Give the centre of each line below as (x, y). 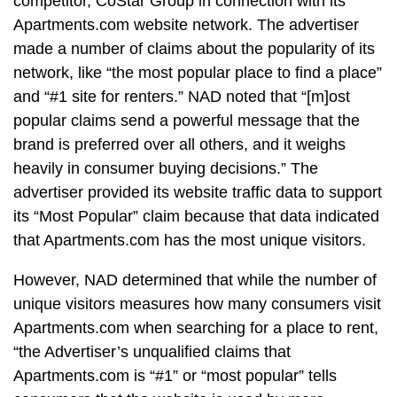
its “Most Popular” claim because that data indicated (196, 216)
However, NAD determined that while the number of (195, 280)
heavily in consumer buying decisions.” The (166, 168)
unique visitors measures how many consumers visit (197, 304)
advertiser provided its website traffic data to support (198, 192)
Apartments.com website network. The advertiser (186, 25)
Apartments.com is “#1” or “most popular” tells (175, 376)
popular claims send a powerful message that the (187, 121)
